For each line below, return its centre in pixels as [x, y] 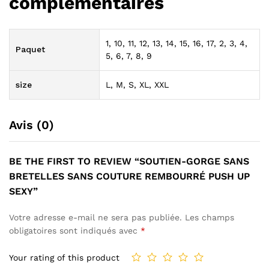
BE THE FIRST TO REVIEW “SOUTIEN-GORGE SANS [129, 161]
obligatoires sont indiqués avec [75, 230]
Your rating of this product [64, 258]
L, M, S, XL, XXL [137, 84]
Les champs [210, 217]
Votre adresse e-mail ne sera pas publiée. [95, 217]
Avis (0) [32, 125]
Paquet [30, 49]
